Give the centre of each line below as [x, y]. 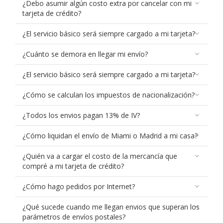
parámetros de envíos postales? [74, 217]
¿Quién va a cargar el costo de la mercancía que [100, 156]
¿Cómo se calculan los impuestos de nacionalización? [109, 95]
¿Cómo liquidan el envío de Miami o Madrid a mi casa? [110, 136]
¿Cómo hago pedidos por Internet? [79, 186]
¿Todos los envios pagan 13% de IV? [81, 115]
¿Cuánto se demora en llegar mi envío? [85, 54]
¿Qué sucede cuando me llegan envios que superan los [111, 207]
